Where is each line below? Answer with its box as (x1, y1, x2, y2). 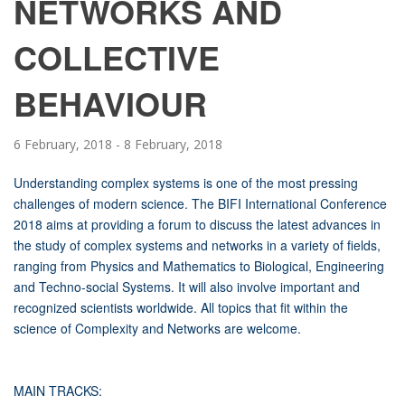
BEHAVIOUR (14, 80, 207, 127)
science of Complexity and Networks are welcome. (14, 319, 301, 337)
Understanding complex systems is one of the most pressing (14, 174, 358, 192)
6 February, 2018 (14, 136, 112, 153)
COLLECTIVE (14, 33, 220, 80)
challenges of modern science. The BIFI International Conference (14, 194, 387, 212)
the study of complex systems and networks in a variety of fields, (14, 236, 381, 254)
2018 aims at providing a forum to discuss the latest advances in (14, 215, 381, 233)
